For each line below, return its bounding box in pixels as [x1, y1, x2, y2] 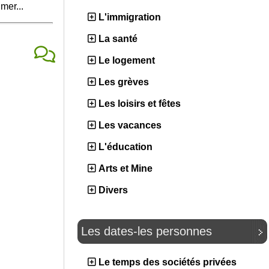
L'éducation [98, 142, 153, 152]
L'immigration [98, 12, 161, 22]
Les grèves [98, 77, 149, 87]
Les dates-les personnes [81, 225, 212, 238]
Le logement [98, 55, 155, 65]
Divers [98, 185, 128, 195]
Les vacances [98, 120, 162, 130]
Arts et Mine [98, 163, 153, 174]
